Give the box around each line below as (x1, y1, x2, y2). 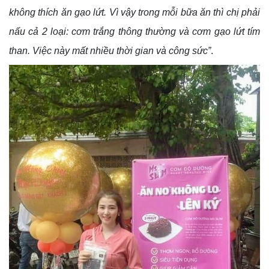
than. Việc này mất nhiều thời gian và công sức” (9, 46, 211, 56)
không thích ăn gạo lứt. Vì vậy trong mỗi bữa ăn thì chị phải (9, 7, 260, 18)
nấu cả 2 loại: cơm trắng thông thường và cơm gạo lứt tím (9, 26, 260, 37)
